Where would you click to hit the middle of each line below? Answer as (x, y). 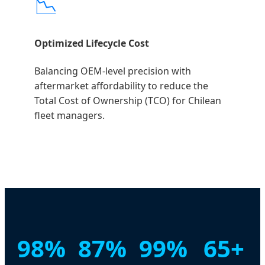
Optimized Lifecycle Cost (92, 43)
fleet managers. (70, 115)
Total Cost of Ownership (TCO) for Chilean (128, 100)
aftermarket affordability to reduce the (121, 85)
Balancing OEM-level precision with (113, 71)
